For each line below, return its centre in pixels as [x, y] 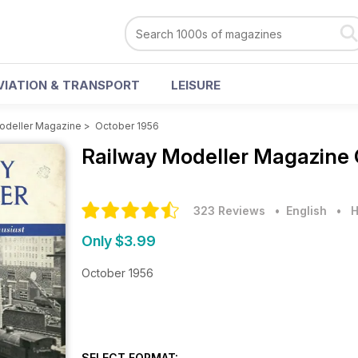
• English [298, 211]
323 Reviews [229, 211]
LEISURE [196, 85]
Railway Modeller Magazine [218, 156]
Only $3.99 [119, 241]
